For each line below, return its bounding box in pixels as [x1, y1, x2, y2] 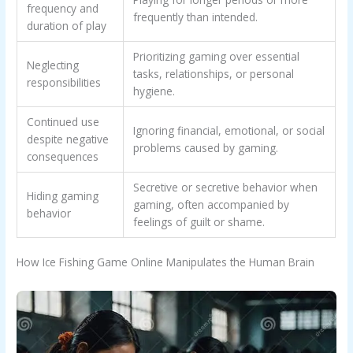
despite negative [27, 132, 110, 147]
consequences [27, 149, 99, 165]
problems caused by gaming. [133, 140, 279, 156]
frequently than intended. [133, 9, 258, 25]
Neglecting [27, 58, 80, 73]
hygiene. [133, 84, 176, 99]
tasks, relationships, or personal [133, 66, 295, 82]
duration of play [27, 18, 107, 34]
